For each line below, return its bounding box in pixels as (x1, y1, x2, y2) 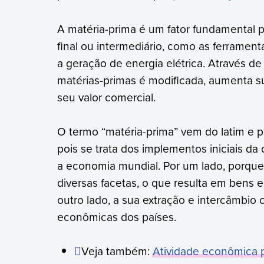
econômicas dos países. (57, 209, 176, 225)
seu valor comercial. (57, 89, 156, 105)
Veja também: (81, 243, 153, 259)
